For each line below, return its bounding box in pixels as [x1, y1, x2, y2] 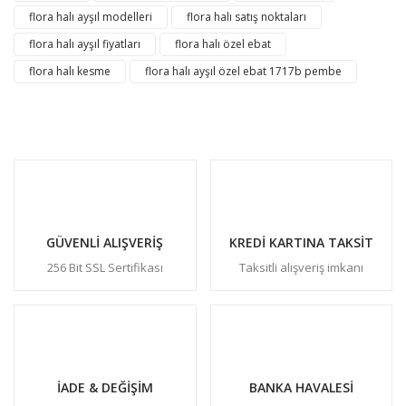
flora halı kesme [29, 63, 111, 80]
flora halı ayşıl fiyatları [29, 36, 140, 53]
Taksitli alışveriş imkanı [238, 259, 363, 276]
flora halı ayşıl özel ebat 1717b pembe [145, 63, 342, 80]
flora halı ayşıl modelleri [29, 9, 152, 25]
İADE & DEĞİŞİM [56, 379, 153, 397]
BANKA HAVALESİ [248, 379, 353, 397]
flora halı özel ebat [175, 36, 271, 53]
